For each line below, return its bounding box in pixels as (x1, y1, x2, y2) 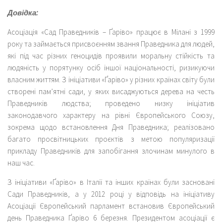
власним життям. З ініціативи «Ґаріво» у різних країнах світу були (7, 75, 215, 85)
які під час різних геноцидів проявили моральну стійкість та (7, 51, 215, 61)
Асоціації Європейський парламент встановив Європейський (7, 201, 215, 211)
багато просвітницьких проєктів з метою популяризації (7, 134, 215, 144)
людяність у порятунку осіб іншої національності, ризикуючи (7, 63, 215, 73)
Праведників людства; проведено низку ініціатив (7, 99, 215, 109)
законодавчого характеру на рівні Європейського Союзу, (7, 111, 215, 120)
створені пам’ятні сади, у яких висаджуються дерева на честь (7, 87, 215, 97)
